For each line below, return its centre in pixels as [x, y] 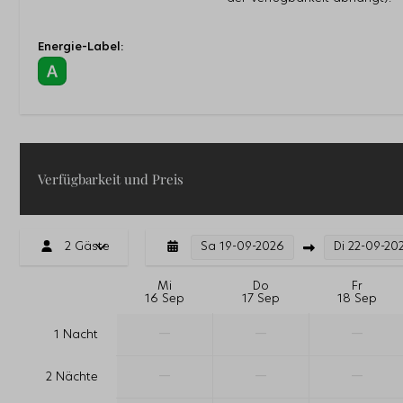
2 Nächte [72, 378]
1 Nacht [76, 336]
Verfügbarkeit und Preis [111, 179]
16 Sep [165, 300]
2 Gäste [87, 247]
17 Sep [261, 300]
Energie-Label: [81, 48]
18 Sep [357, 300]
